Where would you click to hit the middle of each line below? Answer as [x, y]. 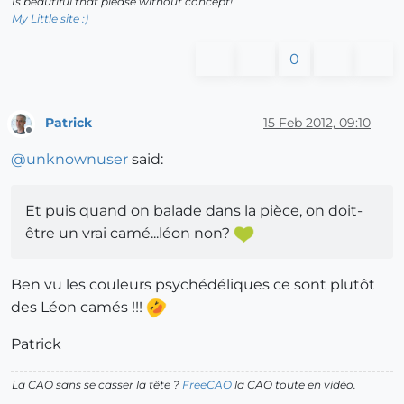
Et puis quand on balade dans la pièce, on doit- [194, 210]
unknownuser [77, 159]
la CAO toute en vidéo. [294, 384]
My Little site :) [50, 18]
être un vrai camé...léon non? [129, 233]
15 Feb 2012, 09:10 [317, 123]
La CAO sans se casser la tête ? [97, 384]
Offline [46, 137]
